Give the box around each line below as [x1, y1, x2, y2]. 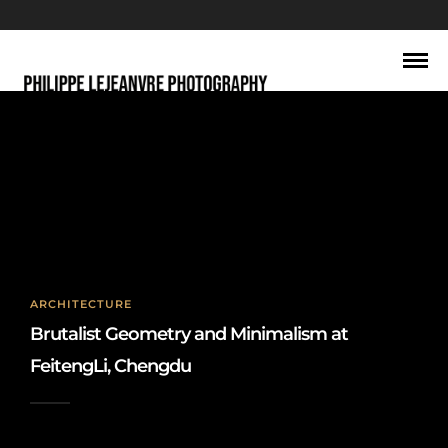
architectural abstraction [84, 149, 364, 178]
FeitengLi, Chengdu [30, 355, 191, 377]
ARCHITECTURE [30, 297, 132, 311]
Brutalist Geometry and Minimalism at [30, 323, 348, 345]
